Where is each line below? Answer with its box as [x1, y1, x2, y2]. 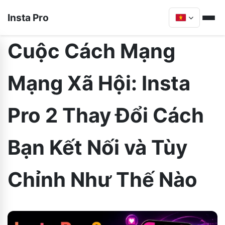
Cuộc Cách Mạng [8, 39, 175, 63]
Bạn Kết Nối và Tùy [8, 135, 187, 160]
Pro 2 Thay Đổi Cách [8, 103, 204, 128]
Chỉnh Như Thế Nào [8, 167, 197, 192]
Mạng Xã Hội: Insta [8, 71, 190, 95]
